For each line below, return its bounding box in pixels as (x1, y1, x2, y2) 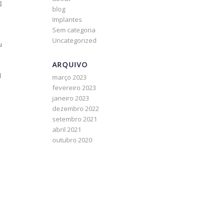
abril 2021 (52, 125, 82, 134)
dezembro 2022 (52, 104, 100, 113)
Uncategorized (52, 36, 97, 45)
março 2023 (52, 73, 87, 82)
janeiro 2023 (52, 94, 90, 103)
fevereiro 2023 (52, 83, 97, 92)
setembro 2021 (52, 114, 98, 123)
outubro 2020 (52, 135, 93, 144)
